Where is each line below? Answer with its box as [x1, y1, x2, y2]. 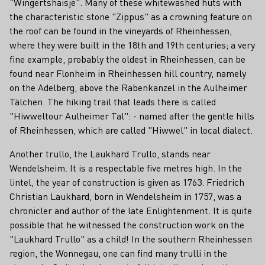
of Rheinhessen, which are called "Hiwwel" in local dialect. [9, 124, 253, 137]
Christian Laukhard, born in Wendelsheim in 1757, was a [9, 190, 241, 203]
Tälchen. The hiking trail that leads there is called [9, 95, 216, 108]
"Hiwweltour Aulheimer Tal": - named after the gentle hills [9, 109, 254, 122]
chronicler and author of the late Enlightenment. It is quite [9, 204, 252, 217]
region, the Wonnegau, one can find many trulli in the [9, 247, 227, 260]
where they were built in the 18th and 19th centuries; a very [9, 38, 255, 51]
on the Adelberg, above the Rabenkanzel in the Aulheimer [9, 81, 247, 94]
